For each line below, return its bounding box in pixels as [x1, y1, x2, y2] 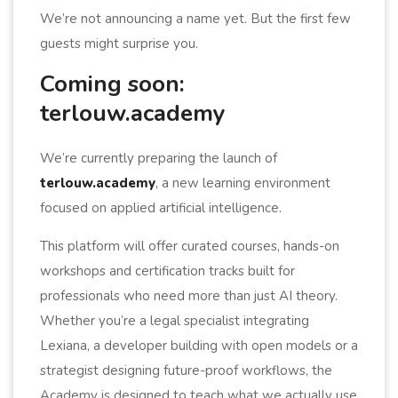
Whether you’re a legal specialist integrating [40, 311, 309, 330]
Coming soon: [40, 68, 185, 99]
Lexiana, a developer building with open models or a [40, 336, 358, 354]
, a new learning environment [155, 173, 330, 192]
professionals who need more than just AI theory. [40, 286, 338, 305]
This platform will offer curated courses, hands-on [40, 236, 339, 255]
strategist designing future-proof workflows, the [40, 361, 332, 379]
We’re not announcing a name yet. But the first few [40, 9, 351, 28]
